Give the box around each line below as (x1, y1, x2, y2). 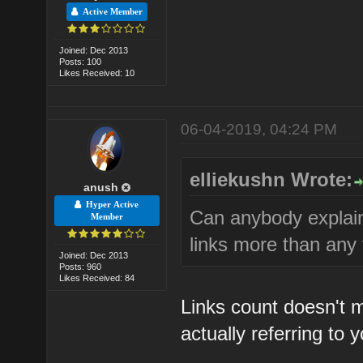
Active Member (77, 6, 143, 16)
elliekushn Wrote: (190, 168, 353, 190)
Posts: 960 (59, 261, 102, 271)
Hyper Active (81, 199, 139, 209)
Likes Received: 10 (59, 67, 135, 78)
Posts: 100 (59, 56, 102, 66)
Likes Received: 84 (59, 272, 135, 283)
